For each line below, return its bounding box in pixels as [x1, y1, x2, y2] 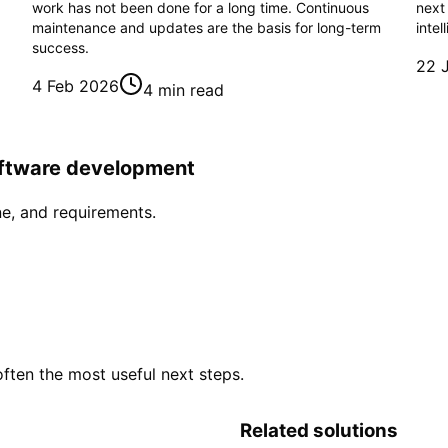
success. [32, 39, 89, 57]
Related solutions [240, 418, 398, 442]
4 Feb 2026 [32, 76, 119, 97]
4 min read [143, 80, 224, 101]
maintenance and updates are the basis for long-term [32, 19, 381, 37]
